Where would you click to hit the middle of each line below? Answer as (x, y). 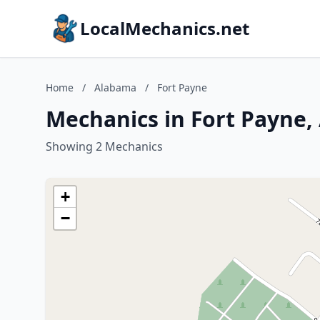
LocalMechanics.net (165, 28)
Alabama (115, 87)
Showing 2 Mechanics (104, 146)
